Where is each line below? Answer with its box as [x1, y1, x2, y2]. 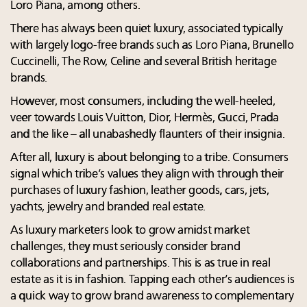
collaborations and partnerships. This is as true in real [10, 257, 271, 269]
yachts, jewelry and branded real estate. [10, 201, 206, 213]
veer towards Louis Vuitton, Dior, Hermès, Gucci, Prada [10, 112, 279, 124]
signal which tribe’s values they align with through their [10, 168, 284, 180]
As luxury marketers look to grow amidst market [10, 224, 250, 236]
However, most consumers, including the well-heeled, [10, 95, 275, 108]
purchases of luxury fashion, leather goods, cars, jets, [10, 184, 269, 197]
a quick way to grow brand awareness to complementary [10, 290, 294, 302]
